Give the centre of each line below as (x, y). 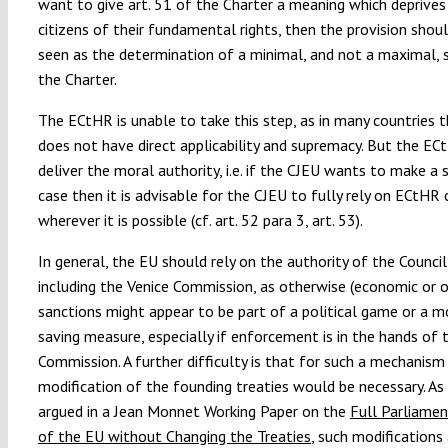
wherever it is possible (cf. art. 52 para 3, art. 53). (200, 219)
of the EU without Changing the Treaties (174, 435)
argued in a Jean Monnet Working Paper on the (193, 410)
